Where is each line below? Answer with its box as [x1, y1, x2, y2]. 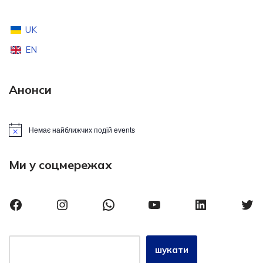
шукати [155, 244, 188, 255]
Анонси [9, 82, 52, 97]
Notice [8, 128, 29, 139]
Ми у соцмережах [9, 157, 112, 172]
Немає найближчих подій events [29, 124, 135, 134]
